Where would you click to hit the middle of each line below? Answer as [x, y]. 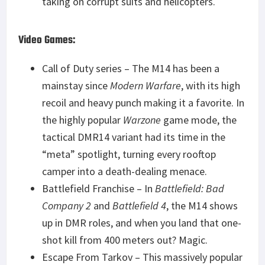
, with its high [211, 85]
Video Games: [47, 40]
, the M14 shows [202, 205]
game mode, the [199, 119]
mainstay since [76, 85]
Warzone [142, 119]
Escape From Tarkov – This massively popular [142, 257]
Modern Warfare [146, 85]
